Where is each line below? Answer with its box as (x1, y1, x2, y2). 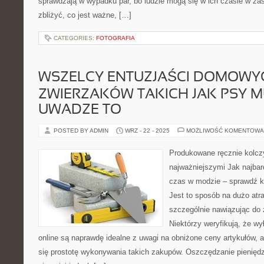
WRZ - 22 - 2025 (125, 127, 170, 134)
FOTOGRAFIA (96, 35, 135, 41)
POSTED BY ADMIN (54, 127, 110, 134)
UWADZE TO (38, 104, 121, 117)
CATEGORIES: (54, 35, 96, 41)
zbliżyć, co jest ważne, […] (38, 11, 131, 19)
